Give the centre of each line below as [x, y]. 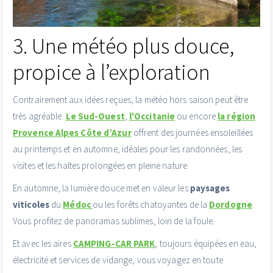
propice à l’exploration [112, 72]
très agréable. [39, 116]
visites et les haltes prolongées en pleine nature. [101, 165]
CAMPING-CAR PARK [114, 243]
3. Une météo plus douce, [124, 46]
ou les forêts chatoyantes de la [151, 204]
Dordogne [231, 204]
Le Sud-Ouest [95, 116]
